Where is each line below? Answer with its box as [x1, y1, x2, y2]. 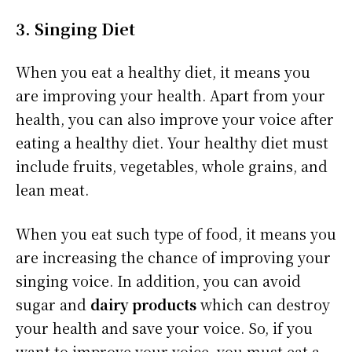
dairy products [90, 294, 196, 315]
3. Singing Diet [16, 17, 135, 41]
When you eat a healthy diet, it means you [16, 61, 310, 82]
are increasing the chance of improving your [16, 247, 331, 268]
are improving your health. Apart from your [16, 85, 325, 106]
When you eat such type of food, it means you [16, 223, 336, 244]
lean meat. [16, 179, 93, 200]
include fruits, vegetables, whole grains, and [16, 156, 328, 177]
